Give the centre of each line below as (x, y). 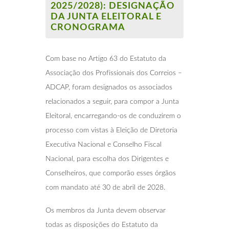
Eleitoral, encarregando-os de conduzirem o (113, 116)
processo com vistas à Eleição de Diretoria (111, 130)
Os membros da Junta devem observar (106, 210)
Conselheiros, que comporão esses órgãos (111, 173)
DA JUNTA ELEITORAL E (106, 17)
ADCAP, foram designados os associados (109, 87)
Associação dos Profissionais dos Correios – (114, 73)
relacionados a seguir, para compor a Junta (112, 101)
